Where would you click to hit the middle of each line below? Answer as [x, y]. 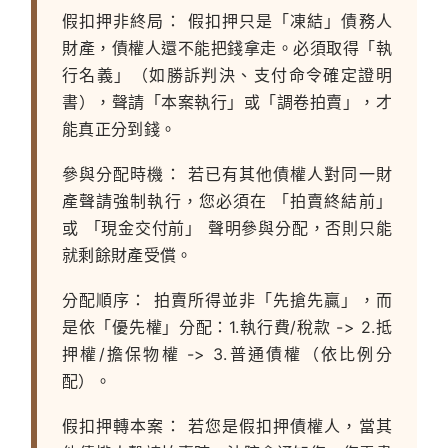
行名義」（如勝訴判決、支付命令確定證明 [227, 75]
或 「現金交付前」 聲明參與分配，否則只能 [227, 228]
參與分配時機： [122, 174]
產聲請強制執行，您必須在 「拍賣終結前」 [227, 201]
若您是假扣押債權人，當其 [286, 426]
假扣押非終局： [122, 21]
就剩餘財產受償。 [127, 255]
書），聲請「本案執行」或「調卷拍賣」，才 [227, 102]
